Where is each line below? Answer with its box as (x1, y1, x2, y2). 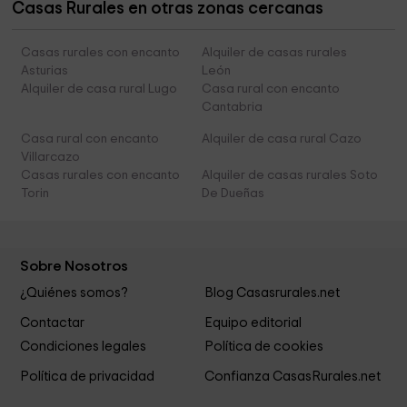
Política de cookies (203, 339, 323, 353)
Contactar (20, 315, 85, 330)
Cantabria (201, 101, 263, 114)
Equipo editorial (203, 315, 302, 330)
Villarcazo (21, 151, 81, 164)
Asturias (21, 65, 69, 78)
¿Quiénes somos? (20, 286, 129, 301)
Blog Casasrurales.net (203, 286, 340, 301)
